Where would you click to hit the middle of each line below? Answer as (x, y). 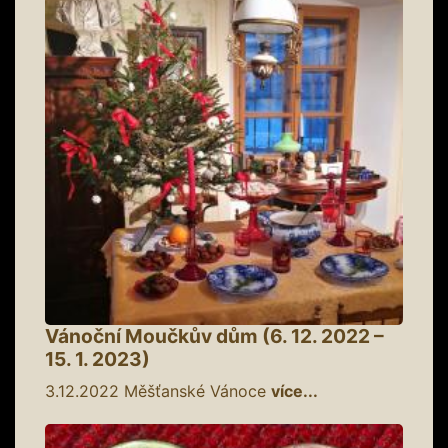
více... (294, 390)
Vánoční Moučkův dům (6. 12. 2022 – (214, 335)
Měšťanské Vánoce (195, 390)
